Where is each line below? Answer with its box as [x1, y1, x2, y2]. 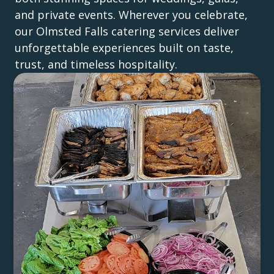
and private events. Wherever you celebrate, [15, 7, 248, 22]
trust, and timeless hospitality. [15, 56, 177, 72]
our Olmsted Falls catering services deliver [15, 23, 239, 39]
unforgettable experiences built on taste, [15, 40, 234, 55]
